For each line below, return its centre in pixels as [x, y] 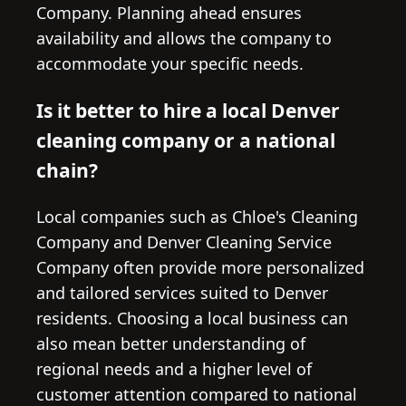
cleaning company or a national [186, 140]
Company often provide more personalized [200, 267]
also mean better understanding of [171, 343]
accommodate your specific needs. [170, 63]
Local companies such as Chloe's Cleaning [197, 216]
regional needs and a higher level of [174, 368]
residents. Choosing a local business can [192, 318]
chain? [67, 169]
